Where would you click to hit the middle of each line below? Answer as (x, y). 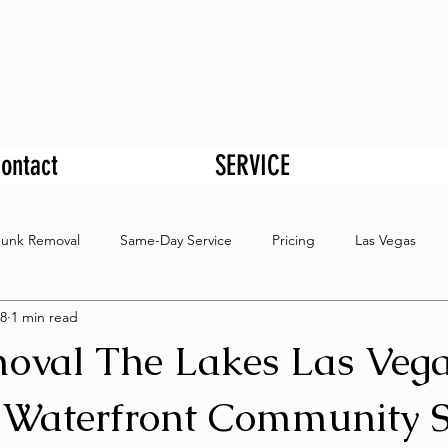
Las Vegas (385, 239)
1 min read (44, 316)
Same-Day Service (176, 239)
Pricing (293, 239)
